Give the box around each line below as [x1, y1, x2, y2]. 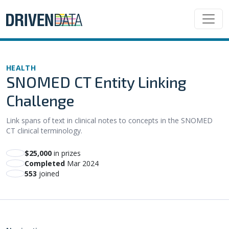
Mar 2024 [67, 158, 99, 168]
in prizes [54, 148, 81, 158]
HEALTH [6, 62, 36, 73]
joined [37, 168, 59, 178]
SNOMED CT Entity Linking [6, 72, 186, 91]
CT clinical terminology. [6, 125, 82, 135]
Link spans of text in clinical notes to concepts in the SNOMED [6, 115, 213, 125]
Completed [25, 158, 65, 168]
